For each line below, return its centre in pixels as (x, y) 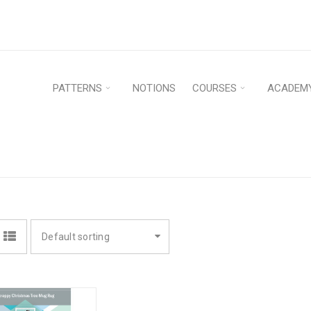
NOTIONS (154, 88)
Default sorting (76, 237)
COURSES (215, 88)
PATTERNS (77, 88)
